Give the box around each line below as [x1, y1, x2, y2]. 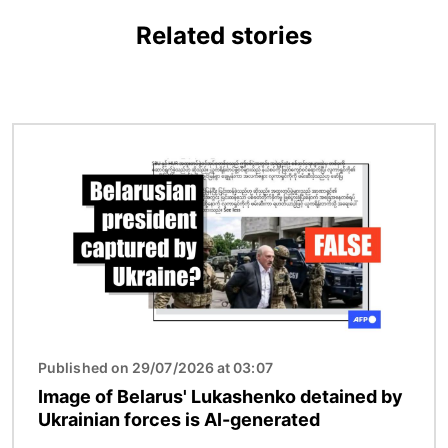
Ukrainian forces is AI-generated [38, 409, 320, 431]
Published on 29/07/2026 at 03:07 [38, 359, 273, 377]
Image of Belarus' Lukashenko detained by [38, 386, 403, 408]
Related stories [136, 21, 312, 51]
